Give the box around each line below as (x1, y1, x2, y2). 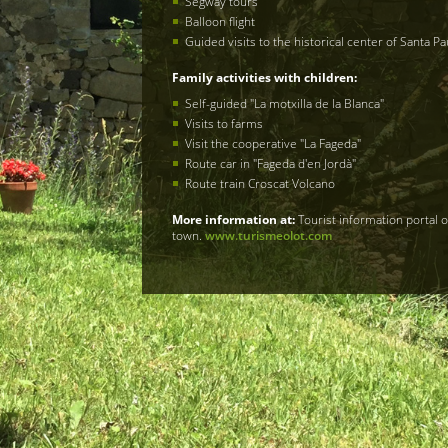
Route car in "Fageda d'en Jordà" (185, 155, 357, 173)
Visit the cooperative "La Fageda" (185, 135, 362, 153)
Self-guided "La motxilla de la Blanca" (185, 95, 385, 113)
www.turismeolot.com (205, 227, 333, 245)
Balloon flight (185, 13, 256, 31)
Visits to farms (185, 115, 264, 133)
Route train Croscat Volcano (185, 175, 336, 193)
